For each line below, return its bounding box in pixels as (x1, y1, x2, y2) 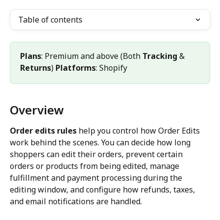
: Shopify (96, 62, 127, 73)
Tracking (142, 51, 177, 61)
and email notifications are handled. (10, 196, 142, 207)
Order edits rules (10, 125, 77, 137)
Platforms (55, 62, 96, 73)
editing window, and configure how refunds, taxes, (10, 184, 197, 195)
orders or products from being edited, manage (10, 161, 181, 172)
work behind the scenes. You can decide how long (10, 137, 192, 148)
